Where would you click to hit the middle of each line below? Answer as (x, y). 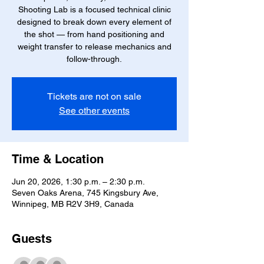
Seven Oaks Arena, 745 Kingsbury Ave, (85, 193)
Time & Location (58, 159)
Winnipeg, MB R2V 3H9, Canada (73, 204)
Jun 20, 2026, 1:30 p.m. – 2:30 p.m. (78, 181)
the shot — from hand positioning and (94, 34)
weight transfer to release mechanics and (94, 47)
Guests (32, 239)
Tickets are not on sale (94, 96)
